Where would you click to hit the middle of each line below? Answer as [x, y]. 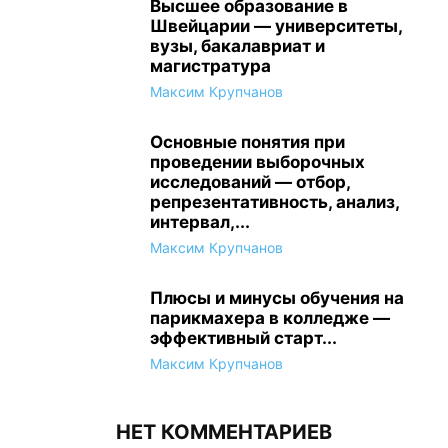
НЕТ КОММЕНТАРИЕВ [224, 432]
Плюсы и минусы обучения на [277, 298]
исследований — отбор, [250, 182]
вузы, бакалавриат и [237, 46]
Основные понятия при [247, 142]
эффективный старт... [243, 338]
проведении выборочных [257, 162]
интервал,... [200, 222]
